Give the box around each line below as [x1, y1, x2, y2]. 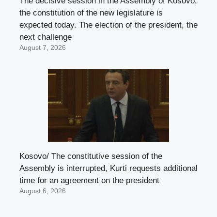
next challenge [19, 32, 72, 42]
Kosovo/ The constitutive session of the [19, 151, 162, 161]
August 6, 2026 [19, 187, 66, 195]
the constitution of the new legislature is [19, 8, 163, 17]
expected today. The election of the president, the [19, 20, 198, 30]
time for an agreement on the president [19, 175, 159, 185]
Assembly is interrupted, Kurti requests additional [19, 163, 198, 173]
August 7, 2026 [19, 44, 66, 51]
